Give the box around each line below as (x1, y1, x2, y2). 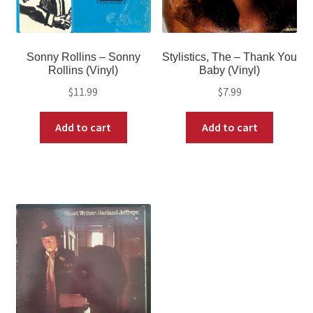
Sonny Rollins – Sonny (26, 51, 140, 64)
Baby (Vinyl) (199, 64, 261, 77)
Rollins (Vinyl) (48, 64, 119, 77)
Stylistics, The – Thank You (162, 51, 298, 64)
